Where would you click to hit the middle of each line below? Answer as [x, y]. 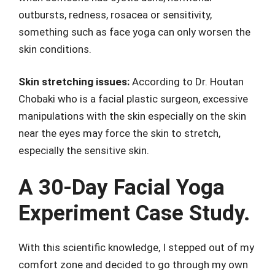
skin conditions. [55, 49]
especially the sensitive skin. [84, 151]
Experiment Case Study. [134, 213]
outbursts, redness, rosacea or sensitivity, [115, 14]
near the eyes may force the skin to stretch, [119, 134]
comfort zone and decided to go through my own [133, 264]
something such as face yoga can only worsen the [134, 32]
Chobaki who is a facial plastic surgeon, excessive [133, 99]
